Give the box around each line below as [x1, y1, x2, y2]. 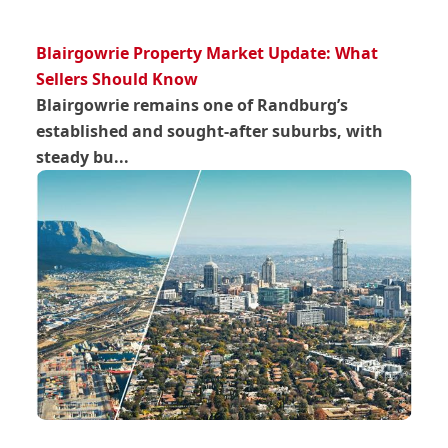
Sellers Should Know [36, 67, 199, 90]
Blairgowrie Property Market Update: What [36, 41, 379, 64]
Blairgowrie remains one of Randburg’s [36, 93, 349, 116]
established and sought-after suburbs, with [36, 119, 384, 142]
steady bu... [36, 145, 130, 168]
